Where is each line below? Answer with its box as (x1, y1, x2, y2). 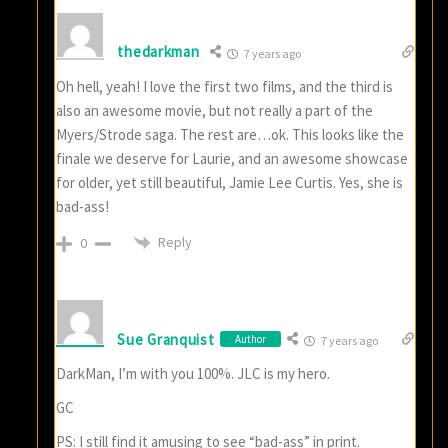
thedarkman (117, 42, 200, 62)
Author (234, 332, 266, 347)
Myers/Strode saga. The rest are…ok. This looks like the (56, 124, 405, 144)
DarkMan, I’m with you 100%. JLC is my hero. (56, 364, 331, 384)
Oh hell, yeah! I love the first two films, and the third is (56, 76, 394, 96)
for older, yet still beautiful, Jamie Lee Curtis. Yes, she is (56, 172, 404, 192)
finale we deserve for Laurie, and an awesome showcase (56, 148, 409, 168)
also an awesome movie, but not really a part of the (56, 100, 374, 120)
